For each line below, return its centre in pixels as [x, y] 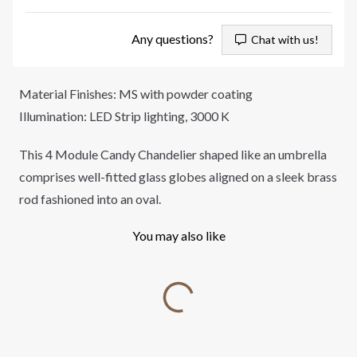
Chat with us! [282, 39]
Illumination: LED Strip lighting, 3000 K [124, 116]
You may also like [178, 235]
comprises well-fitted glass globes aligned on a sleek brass [178, 177]
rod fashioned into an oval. [90, 199]
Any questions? [173, 39]
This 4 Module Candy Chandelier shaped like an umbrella [173, 154]
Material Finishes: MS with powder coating [136, 94]
